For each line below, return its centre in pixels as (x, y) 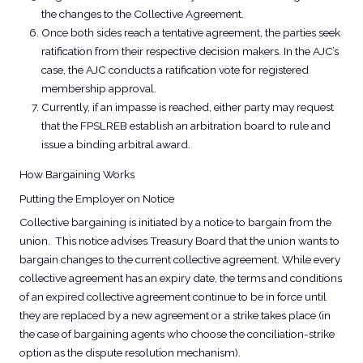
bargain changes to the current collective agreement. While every (179, 260)
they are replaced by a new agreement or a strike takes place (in (175, 316)
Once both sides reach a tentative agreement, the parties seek (190, 33)
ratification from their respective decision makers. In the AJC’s (190, 51)
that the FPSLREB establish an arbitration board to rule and (186, 126)
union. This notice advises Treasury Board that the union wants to (179, 241)
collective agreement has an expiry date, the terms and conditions (180, 278)
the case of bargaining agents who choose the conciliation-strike (177, 334)
